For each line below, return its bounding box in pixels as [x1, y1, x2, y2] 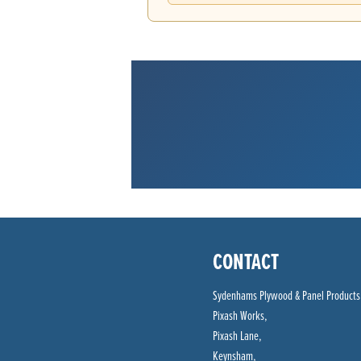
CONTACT [213, 244, 279, 277]
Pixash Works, [213, 305, 268, 324]
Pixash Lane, [213, 326, 262, 344]
